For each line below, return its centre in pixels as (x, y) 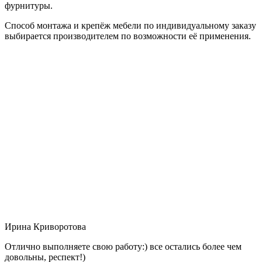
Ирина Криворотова (45, 226)
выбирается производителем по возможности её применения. (128, 36)
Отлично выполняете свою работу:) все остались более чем (123, 246)
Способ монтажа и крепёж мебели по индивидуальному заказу (130, 25)
